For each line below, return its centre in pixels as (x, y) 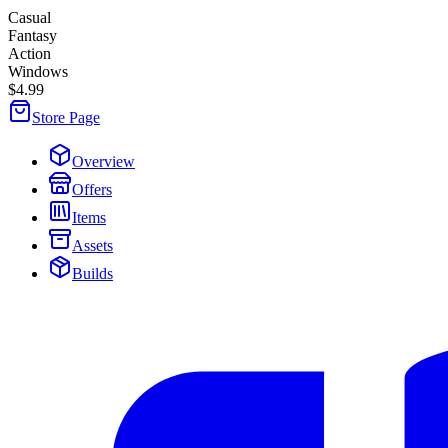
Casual (29, 17)
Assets (92, 245)
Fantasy (32, 35)
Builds (92, 273)
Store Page (66, 117)
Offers (92, 189)
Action (29, 53)
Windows (38, 71)
